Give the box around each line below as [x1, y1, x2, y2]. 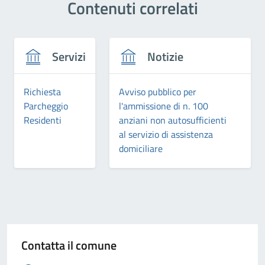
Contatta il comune [21, 235, 117, 254]
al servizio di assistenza [119, 127, 213, 141]
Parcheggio [24, 98, 68, 113]
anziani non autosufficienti [119, 112, 227, 127]
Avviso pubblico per [119, 84, 196, 99]
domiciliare [119, 141, 163, 156]
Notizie [147, 47, 183, 66]
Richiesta [24, 84, 61, 99]
